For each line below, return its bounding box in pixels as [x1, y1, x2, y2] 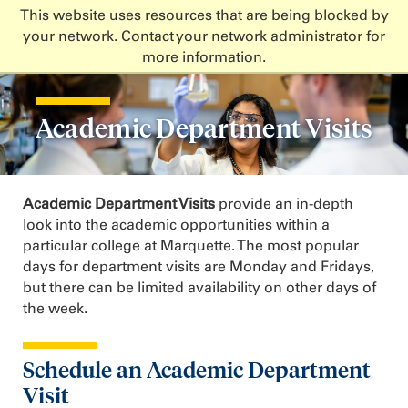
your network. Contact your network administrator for [23, 27, 385, 45]
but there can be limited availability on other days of [23, 279, 376, 296]
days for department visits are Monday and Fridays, [23, 258, 374, 275]
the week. [23, 300, 91, 317]
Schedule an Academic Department [23, 357, 371, 383]
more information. [142, 48, 266, 66]
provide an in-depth [215, 195, 353, 212]
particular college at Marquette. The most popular [23, 237, 359, 254]
